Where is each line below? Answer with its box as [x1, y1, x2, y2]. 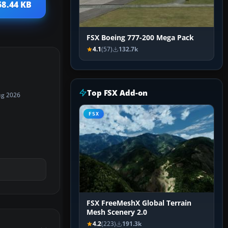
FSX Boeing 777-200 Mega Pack [87, 33, 194, 43]
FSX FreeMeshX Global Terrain [87, 198, 191, 208]
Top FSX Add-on [87, 88, 148, 98]
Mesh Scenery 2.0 [87, 208, 147, 217]
